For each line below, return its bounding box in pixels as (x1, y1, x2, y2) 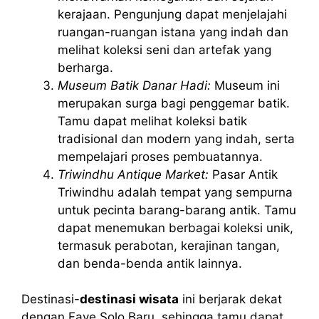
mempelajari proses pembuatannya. (58, 149, 263, 164)
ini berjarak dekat (179, 292, 282, 307)
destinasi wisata (80, 292, 179, 307)
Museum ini (211, 78, 280, 93)
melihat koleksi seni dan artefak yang (58, 42, 271, 57)
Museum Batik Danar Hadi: (58, 78, 211, 93)
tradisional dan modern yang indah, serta (58, 131, 295, 146)
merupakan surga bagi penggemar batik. (58, 95, 290, 110)
